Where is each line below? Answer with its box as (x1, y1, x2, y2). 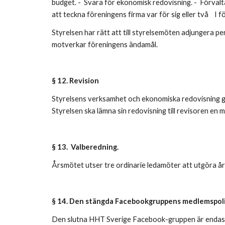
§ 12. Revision (51, 76, 100, 85)
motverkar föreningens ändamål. (51, 40, 159, 49)
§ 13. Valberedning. (51, 143, 120, 151)
